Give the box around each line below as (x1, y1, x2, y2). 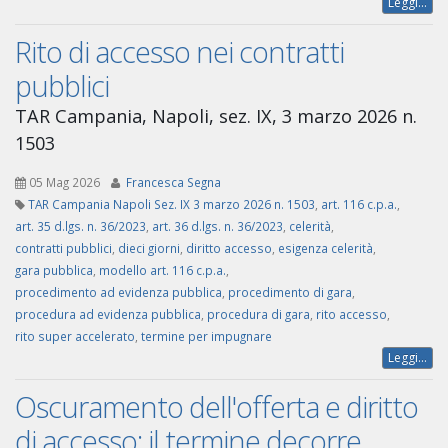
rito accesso (316, 306, 387, 323)
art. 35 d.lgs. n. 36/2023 (15, 218, 146, 235)
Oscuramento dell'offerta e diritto (15, 387, 418, 427)
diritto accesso (186, 240, 272, 257)
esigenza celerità (278, 240, 373, 257)
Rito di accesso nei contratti (15, 32, 344, 72)
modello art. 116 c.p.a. (99, 262, 226, 279)
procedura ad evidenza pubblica (15, 306, 201, 323)
